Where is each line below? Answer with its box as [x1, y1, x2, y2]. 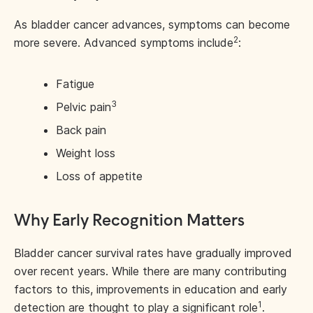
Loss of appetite [56, 169, 143, 183]
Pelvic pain [56, 100, 111, 114]
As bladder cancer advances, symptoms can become [14, 17, 290, 31]
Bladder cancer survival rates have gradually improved [14, 246, 292, 260]
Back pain [56, 123, 106, 137]
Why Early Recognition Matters [14, 212, 245, 230]
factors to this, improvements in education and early [14, 282, 287, 296]
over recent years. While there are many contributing [14, 264, 286, 278]
